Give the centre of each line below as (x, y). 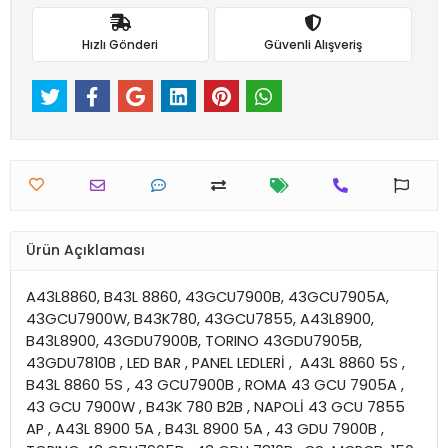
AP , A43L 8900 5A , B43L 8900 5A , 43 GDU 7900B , (205, 428)
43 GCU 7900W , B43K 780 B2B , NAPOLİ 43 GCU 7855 (215, 406)
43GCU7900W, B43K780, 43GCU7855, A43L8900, (200, 318)
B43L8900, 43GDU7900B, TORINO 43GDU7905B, (194, 340)
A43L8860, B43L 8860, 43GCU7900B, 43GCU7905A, (207, 296)
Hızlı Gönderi (120, 44)
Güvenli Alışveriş (312, 44)
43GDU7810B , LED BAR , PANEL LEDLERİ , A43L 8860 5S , (215, 362)
